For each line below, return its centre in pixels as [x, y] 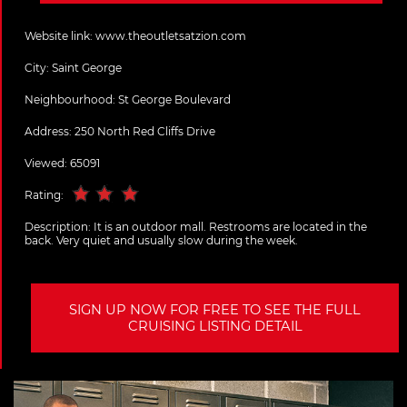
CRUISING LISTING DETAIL [215, 327]
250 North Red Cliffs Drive [145, 132]
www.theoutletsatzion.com [171, 36]
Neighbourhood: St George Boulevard [128, 100]
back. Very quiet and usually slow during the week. [161, 241]
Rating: [45, 195]
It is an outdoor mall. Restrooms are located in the [230, 227]
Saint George [87, 68]
